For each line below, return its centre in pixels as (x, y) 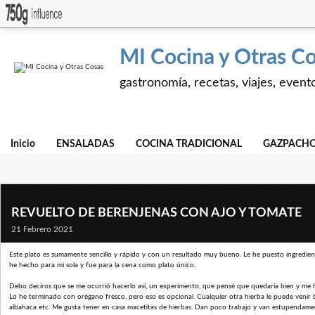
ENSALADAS (85, 144)
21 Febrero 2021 (42, 229)
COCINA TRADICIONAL (189, 144)
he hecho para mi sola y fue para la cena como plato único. (102, 265)
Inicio (23, 144)
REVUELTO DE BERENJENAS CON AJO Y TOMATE (156, 213)
